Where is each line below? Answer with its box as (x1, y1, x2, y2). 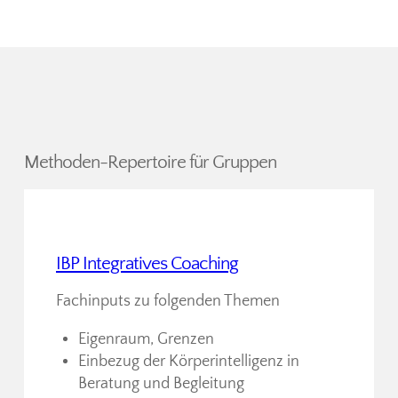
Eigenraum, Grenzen (78, 330, 214, 349)
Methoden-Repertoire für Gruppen (24, 152, 276, 173)
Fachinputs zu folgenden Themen (56, 292, 280, 311)
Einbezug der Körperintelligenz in (78, 353, 299, 371)
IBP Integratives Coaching (56, 253, 238, 275)
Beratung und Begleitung (78, 375, 244, 394)
